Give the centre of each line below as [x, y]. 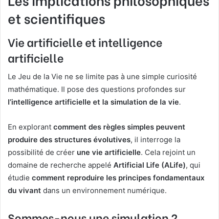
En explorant [31, 127]
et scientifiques [56, 18]
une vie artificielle [109, 153]
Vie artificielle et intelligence [85, 41]
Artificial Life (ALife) [150, 165]
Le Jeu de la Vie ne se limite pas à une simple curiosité [102, 77]
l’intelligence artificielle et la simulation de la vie [93, 102]
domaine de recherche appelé [61, 165]
